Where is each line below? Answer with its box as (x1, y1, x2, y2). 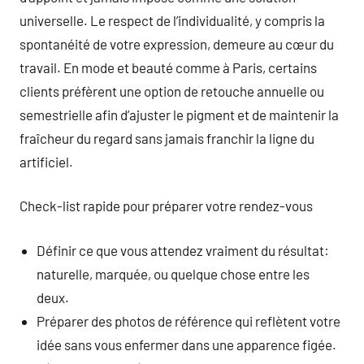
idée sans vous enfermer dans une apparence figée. (37, 336, 337, 353)
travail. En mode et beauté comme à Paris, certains (19, 58, 317, 76)
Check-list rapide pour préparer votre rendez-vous (19, 197, 313, 214)
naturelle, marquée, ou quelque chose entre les (37, 265, 310, 282)
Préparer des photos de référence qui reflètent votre (37, 312, 341, 329)
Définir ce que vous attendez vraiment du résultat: (37, 241, 330, 258)
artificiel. (19, 153, 73, 170)
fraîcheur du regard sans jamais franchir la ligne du (19, 129, 314, 146)
